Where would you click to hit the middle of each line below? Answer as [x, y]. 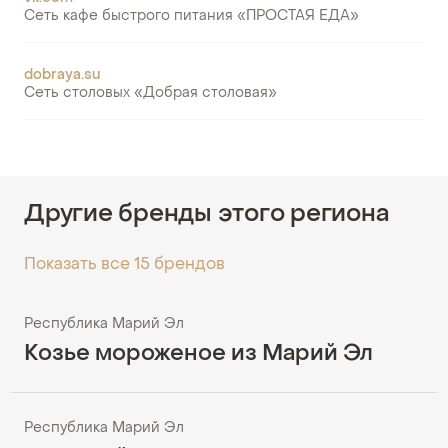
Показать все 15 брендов [124, 265]
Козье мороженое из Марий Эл [198, 355]
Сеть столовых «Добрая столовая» [150, 94]
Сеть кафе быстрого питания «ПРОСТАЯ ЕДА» [191, 17]
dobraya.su [62, 76]
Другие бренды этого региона [206, 215]
